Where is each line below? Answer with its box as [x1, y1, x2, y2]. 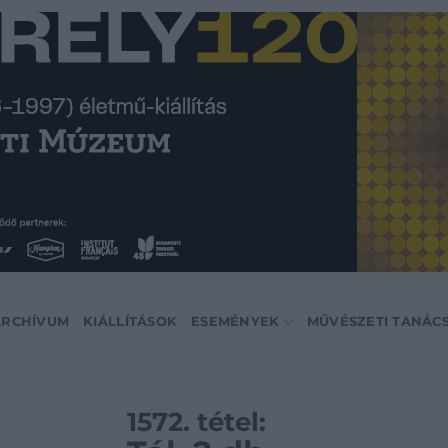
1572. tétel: [127, 406, 266, 437]
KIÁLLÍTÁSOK [83, 314, 178, 329]
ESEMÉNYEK [191, 314, 280, 329]
